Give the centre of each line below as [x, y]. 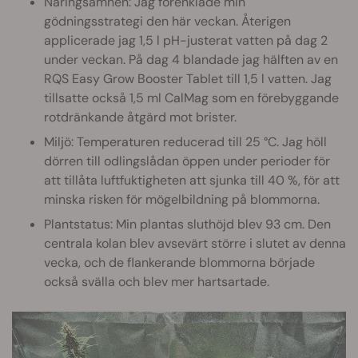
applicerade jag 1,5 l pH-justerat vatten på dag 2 [186, 41]
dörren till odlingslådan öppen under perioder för [187, 161]
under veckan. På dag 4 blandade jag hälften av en [191, 60]
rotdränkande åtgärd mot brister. [140, 117]
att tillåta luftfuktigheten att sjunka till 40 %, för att [192, 181]
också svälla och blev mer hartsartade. [157, 282]
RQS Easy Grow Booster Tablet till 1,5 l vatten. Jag [188, 79]
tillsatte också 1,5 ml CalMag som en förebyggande [191, 98]
